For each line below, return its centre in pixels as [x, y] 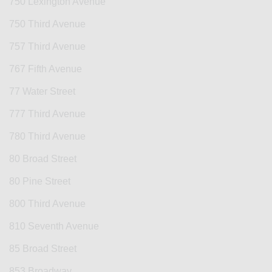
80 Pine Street [40, 182]
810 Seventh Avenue [54, 226]
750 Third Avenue [47, 24]
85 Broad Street [43, 249]
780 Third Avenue [47, 137]
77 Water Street [42, 92]
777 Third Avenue [47, 114]
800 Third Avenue [47, 204]
